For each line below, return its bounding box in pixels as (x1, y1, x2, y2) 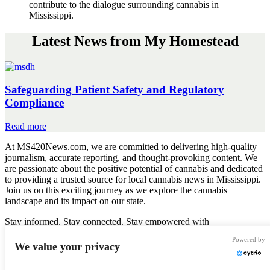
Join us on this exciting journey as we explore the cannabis (5, 185, 227, 196)
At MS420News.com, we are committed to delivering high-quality (5, 142, 257, 152)
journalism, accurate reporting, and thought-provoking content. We (5, 152, 257, 163)
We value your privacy (14, 240, 120, 253)
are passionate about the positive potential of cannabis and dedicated (5, 163, 263, 174)
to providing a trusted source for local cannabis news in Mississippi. (5, 174, 261, 185)
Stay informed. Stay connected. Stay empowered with (5, 216, 209, 227)
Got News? (101, 250, 169, 266)
